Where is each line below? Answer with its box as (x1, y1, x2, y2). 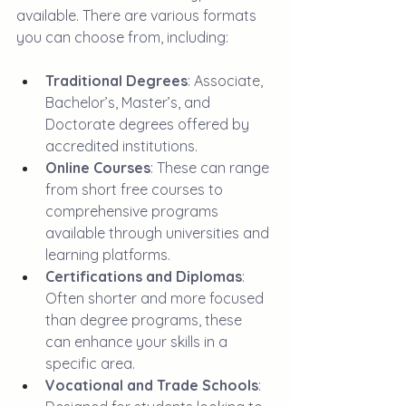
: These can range (150, 159, 273, 177)
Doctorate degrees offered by (45, 115, 253, 133)
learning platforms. (45, 246, 170, 264)
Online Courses (45, 159, 150, 177)
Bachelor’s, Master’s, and (45, 93, 214, 111)
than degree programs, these (45, 311, 246, 329)
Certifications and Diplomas (45, 267, 242, 285)
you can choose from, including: (16, 28, 228, 46)
